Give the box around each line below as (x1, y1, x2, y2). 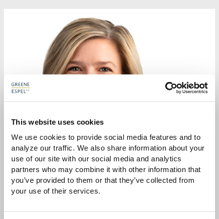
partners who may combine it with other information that (11, 165, 201, 174)
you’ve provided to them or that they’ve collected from (11, 175, 195, 184)
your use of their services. (11, 186, 101, 195)
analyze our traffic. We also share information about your (11, 143, 205, 152)
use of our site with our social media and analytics (11, 154, 182, 163)
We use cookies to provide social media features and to (11, 132, 200, 141)
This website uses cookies (11, 118, 104, 127)
